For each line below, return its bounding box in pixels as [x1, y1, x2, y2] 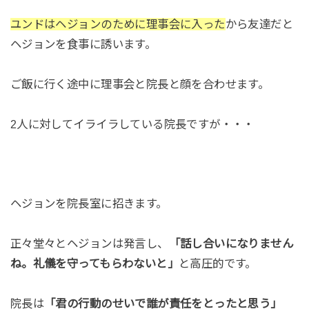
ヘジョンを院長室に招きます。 [10, 197, 168, 210]
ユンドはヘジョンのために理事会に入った [10, 18, 226, 31]
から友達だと [225, 18, 294, 31]
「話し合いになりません [168, 237, 294, 250]
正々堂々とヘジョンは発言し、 [10, 237, 169, 250]
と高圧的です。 [179, 257, 257, 270]
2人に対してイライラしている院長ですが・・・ [10, 117, 255, 130]
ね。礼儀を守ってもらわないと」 [10, 257, 179, 270]
